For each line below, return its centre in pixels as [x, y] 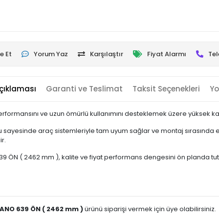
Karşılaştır [107, 54]
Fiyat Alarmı [167, 54]
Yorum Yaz [51, 54]
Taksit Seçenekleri [166, 89]
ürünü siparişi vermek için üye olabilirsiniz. [150, 209]
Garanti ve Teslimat [84, 89]
